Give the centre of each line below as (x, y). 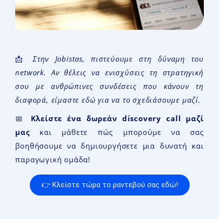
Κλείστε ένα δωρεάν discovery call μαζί (117, 118)
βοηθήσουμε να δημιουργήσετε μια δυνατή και (109, 145)
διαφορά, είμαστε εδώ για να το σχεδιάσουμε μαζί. (108, 99)
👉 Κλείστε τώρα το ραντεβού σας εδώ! (109, 185)
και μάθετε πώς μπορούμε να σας (117, 132)
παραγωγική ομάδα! (53, 159)
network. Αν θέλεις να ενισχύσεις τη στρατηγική (109, 72)
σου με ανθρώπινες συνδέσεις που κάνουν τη (109, 86)
